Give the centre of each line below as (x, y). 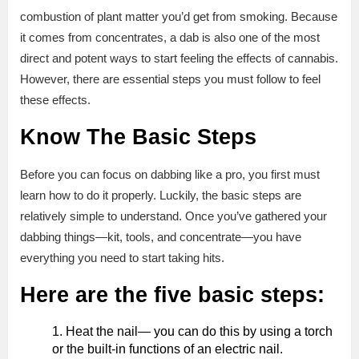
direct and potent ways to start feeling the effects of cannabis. (179, 58)
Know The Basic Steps (138, 137)
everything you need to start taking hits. (124, 258)
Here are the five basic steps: (172, 295)
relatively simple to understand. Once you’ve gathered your (173, 216)
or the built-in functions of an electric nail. (167, 349)
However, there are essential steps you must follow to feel (170, 79)
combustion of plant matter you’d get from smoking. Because (179, 17)
